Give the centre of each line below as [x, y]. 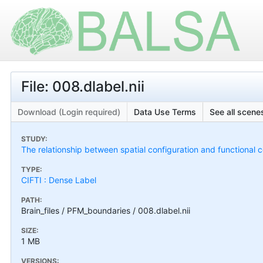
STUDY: [34, 139]
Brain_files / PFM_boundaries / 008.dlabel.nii [106, 210]
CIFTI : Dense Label [59, 180]
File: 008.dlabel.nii [83, 86]
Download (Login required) [69, 112]
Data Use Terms [165, 112]
